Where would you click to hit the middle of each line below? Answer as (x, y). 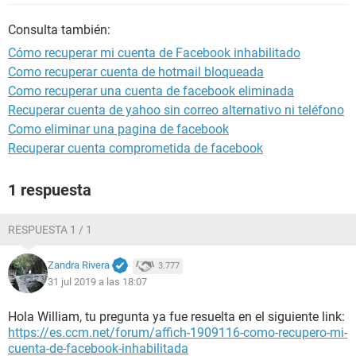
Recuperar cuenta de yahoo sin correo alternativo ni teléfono (176, 110)
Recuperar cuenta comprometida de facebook (135, 148)
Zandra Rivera (79, 265)
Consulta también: (59, 30)
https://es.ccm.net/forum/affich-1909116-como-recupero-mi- (178, 333)
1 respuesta (50, 190)
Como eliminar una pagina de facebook (118, 129)
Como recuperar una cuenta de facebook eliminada (151, 91)
